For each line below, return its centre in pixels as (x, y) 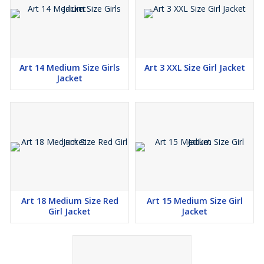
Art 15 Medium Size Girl (194, 201)
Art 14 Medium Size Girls (70, 68)
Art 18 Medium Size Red (70, 201)
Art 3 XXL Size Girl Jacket (194, 68)
